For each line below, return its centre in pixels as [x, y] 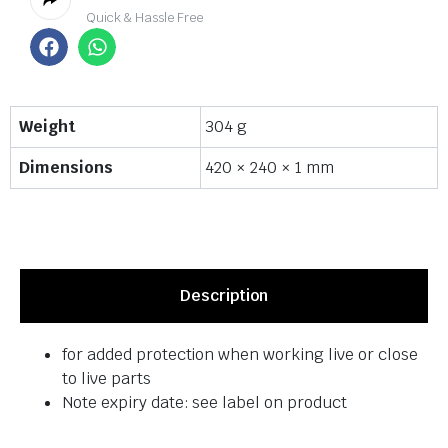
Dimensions [66, 168]
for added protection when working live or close [240, 355]
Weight [47, 127]
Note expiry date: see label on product [204, 403]
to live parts [106, 379]
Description [224, 296]
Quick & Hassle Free [144, 17]
